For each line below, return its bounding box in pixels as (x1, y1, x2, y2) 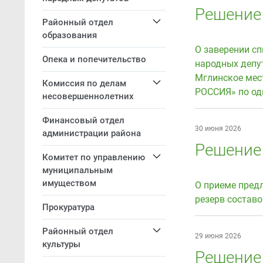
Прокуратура (42, 202, 95, 213)
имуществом (42, 178, 96, 188)
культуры (42, 239, 80, 249)
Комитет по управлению (42, 152, 145, 163)
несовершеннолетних (42, 91, 134, 102)
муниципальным (42, 165, 113, 176)
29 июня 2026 (195, 232, 241, 240)
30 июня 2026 (195, 124, 241, 133)
